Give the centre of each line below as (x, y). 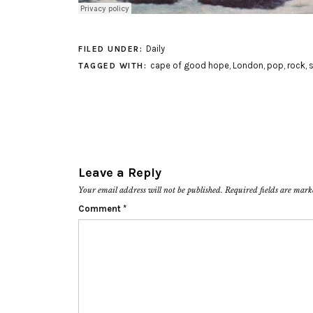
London (248, 65)
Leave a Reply (120, 173)
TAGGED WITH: (114, 66)
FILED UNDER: (112, 49)
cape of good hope (189, 65)
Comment (101, 209)
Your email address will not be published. (151, 190)
